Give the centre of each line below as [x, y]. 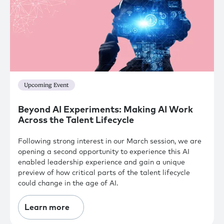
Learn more [47, 207]
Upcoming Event [46, 85]
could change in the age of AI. [68, 183]
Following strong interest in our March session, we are [110, 141]
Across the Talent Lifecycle [76, 120]
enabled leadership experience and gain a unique [101, 162]
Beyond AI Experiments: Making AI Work [105, 110]
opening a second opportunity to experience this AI [104, 152]
